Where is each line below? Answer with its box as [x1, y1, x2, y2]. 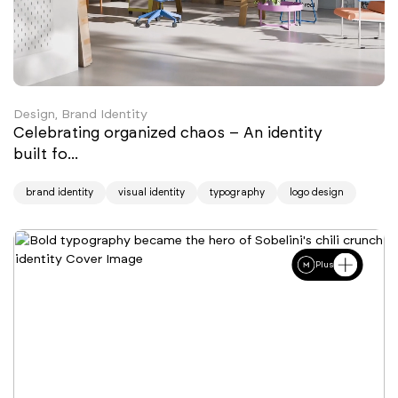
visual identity [118, 186, 185, 198]
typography [210, 186, 265, 198]
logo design [290, 186, 344, 198]
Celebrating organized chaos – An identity [13, 123, 322, 141]
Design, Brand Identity [13, 106, 147, 122]
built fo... [13, 144, 83, 163]
